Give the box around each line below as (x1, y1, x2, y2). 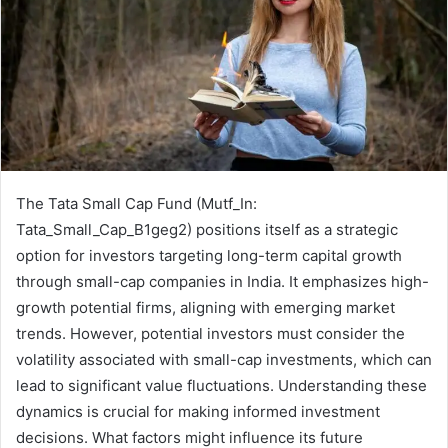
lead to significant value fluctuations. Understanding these (16, 376, 427, 396)
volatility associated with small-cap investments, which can (16, 350, 432, 370)
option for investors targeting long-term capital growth (16, 246, 402, 266)
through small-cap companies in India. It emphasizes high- (16, 272, 429, 292)
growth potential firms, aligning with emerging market (16, 298, 395, 318)
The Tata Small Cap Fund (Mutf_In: (16, 194, 257, 214)
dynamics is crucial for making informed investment (16, 402, 380, 422)
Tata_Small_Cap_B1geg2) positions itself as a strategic (16, 220, 398, 240)
